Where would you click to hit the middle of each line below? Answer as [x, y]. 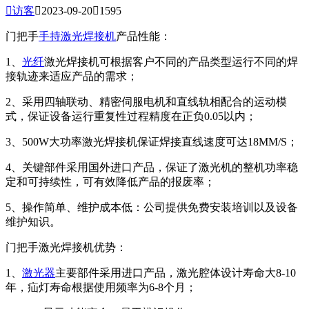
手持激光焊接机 [77, 36]
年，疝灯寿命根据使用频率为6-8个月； [101, 287]
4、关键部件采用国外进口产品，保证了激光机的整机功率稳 [152, 167]
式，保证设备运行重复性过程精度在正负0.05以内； [131, 116]
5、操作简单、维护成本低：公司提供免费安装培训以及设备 [152, 207]
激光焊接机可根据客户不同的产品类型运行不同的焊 [171, 61]
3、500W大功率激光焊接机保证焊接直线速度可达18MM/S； [153, 141]
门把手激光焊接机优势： [68, 247]
